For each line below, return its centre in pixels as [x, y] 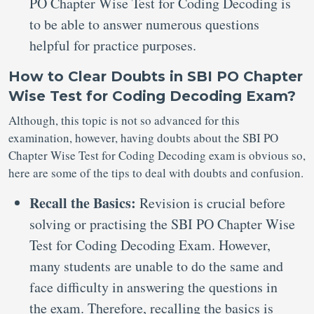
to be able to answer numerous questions [144, 24]
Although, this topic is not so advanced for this [124, 120]
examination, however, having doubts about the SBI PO [143, 138]
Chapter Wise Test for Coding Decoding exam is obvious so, [157, 155]
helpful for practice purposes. [113, 45]
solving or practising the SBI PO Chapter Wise [162, 224]
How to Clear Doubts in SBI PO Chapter [156, 76]
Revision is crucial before [212, 203]
